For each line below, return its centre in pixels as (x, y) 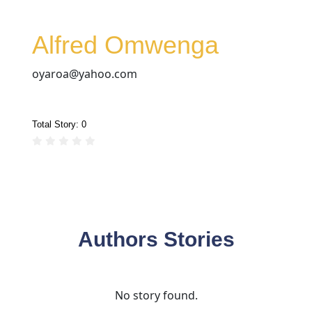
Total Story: (55, 124)
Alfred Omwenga (125, 45)
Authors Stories (156, 239)
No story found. (156, 295)
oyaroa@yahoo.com (85, 73)
